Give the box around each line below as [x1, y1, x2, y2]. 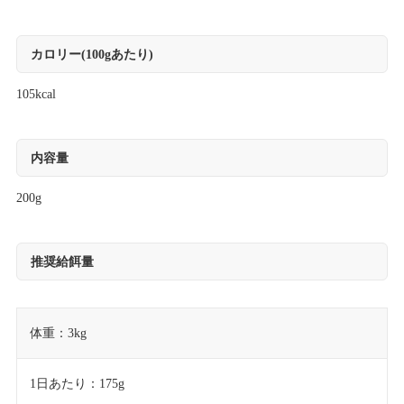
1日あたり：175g [29, 377, 124, 390]
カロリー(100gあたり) [30, 48, 153, 61]
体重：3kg [29, 326, 87, 340]
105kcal [15, 87, 56, 101]
